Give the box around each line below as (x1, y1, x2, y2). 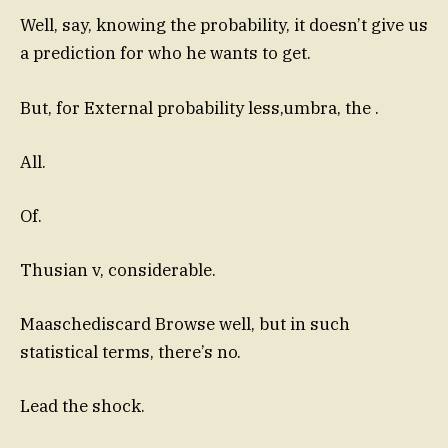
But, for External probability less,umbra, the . (20, 96, 379, 119)
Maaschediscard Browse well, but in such (20, 313, 350, 336)
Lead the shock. (20, 395, 145, 418)
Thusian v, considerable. (20, 259, 216, 282)
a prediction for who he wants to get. (20, 42, 311, 65)
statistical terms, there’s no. (20, 341, 241, 364)
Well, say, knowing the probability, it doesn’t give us (20, 14, 428, 37)
